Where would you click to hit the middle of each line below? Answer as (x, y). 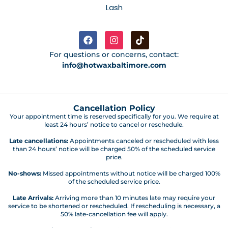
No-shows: (24, 173)
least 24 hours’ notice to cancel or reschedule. (114, 124)
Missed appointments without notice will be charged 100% (131, 173)
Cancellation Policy (114, 108)
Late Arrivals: (33, 197)
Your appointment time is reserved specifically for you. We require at (114, 116)
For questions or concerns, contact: (114, 54)
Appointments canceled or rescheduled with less (144, 140)
